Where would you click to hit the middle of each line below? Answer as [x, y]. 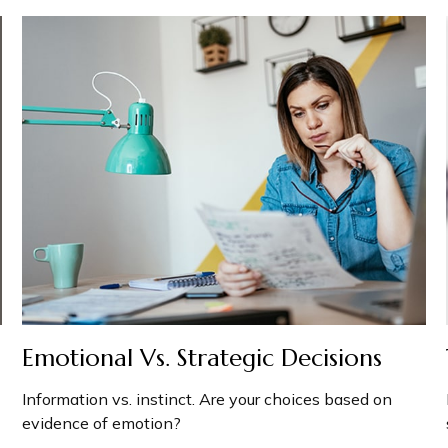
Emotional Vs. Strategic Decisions [202, 358]
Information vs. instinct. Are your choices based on [207, 399]
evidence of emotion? [102, 423]
